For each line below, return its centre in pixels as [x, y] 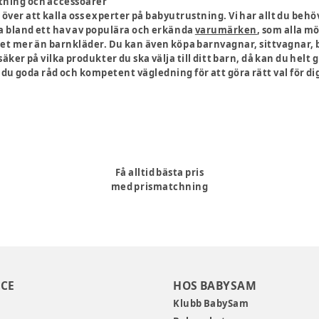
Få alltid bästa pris [159, 172]
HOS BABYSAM [215, 286]
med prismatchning [159, 187]
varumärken [226, 30]
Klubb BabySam [211, 303]
